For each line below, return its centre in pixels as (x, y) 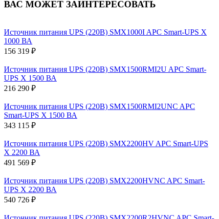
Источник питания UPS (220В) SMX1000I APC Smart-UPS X (105, 32)
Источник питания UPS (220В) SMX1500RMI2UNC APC (99, 106)
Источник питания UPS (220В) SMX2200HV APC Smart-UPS (106, 143)
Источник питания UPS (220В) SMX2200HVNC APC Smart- (104, 180)
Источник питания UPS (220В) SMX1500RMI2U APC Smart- (105, 69)
